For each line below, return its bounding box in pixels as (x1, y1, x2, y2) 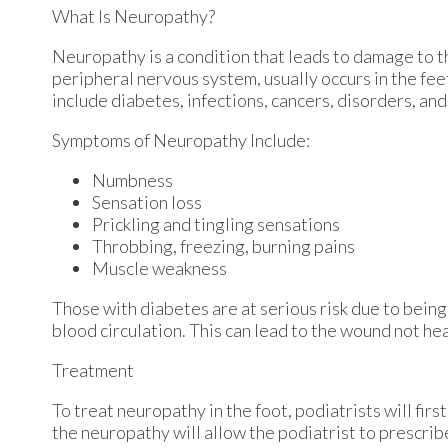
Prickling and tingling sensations (92, 213, 340, 236)
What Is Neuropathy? (52, 5, 215, 28)
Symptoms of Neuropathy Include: (52, 129, 310, 152)
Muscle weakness (92, 257, 227, 280)
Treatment (52, 359, 134, 382)
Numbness (92, 169, 173, 192)
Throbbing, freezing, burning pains (92, 235, 355, 258)
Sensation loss (92, 191, 202, 214)
